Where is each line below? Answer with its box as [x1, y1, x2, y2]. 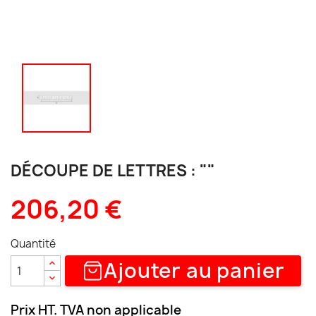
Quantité [11, 236, 56, 251]
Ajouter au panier [104, 257, 285, 284]
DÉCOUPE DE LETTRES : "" [11, 160, 215, 181]
